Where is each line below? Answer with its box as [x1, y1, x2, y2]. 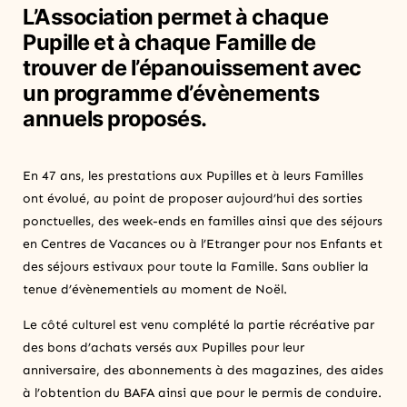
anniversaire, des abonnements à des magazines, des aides [23, 362, 383, 378]
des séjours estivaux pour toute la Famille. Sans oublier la [23, 258, 369, 274]
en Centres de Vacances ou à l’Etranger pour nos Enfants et [23, 235, 382, 252]
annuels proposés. [23, 104, 207, 132]
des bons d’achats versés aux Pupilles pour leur [23, 339, 304, 355]
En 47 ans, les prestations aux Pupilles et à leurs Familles [23, 167, 363, 184]
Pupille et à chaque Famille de [23, 28, 316, 55]
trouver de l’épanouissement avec [23, 54, 362, 81]
